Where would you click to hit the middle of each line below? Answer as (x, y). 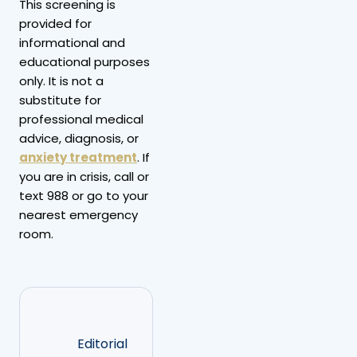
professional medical (81, 119)
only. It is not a (61, 80)
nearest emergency (78, 214)
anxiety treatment (78, 157)
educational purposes (84, 61)
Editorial (102, 343)
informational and (72, 42)
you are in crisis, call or (84, 176)
